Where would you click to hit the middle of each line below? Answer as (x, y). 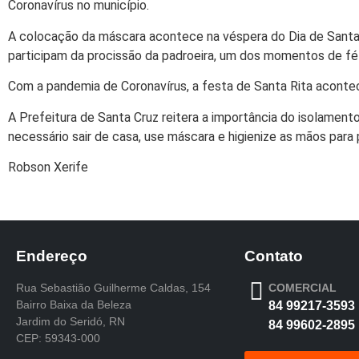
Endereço (52, 256)
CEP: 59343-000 (58, 339)
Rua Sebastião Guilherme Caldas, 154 (113, 288)
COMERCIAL (303, 288)
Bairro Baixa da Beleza (74, 305)
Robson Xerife (48, 167)
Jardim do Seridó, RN (71, 322)
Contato (274, 256)
